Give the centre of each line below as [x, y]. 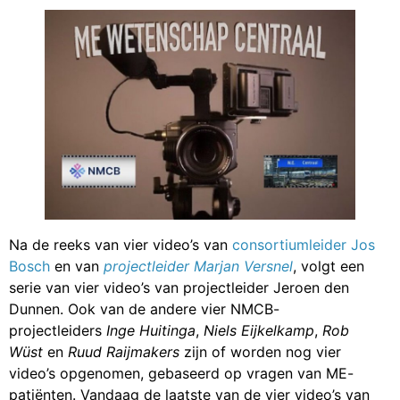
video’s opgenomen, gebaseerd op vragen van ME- [181, 373]
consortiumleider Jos [304, 244]
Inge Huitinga [151, 330]
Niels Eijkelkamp [259, 330]
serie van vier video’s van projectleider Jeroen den [179, 287]
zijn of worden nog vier [260, 351]
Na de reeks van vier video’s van [121, 244]
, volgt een [329, 266]
